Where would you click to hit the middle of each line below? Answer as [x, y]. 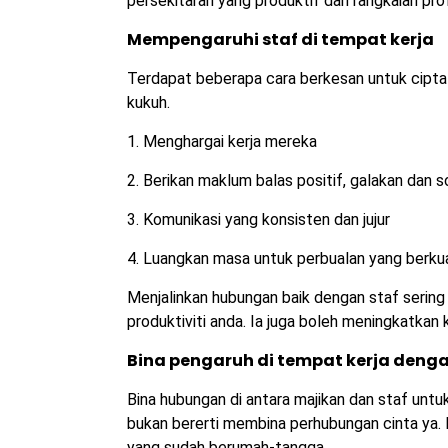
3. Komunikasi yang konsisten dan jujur [258, 220]
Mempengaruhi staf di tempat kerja [280, 40]
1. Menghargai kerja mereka [222, 142]
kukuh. [148, 103]
